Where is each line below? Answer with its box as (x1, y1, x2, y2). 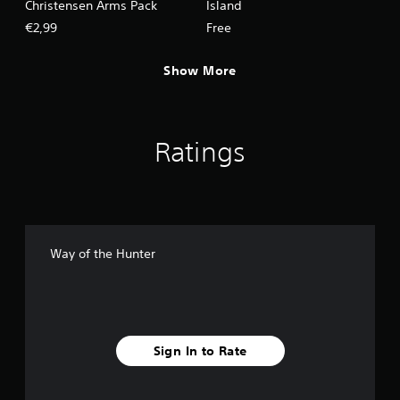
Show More (163, 62, 237, 79)
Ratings (154, 137, 246, 169)
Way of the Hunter (50, 246, 155, 262)
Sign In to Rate (153, 342, 247, 359)
